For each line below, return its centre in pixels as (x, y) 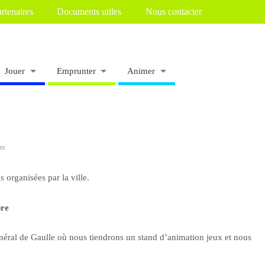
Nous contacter (173, 12)
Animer (141, 71)
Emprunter (76, 71)
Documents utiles (89, 12)
